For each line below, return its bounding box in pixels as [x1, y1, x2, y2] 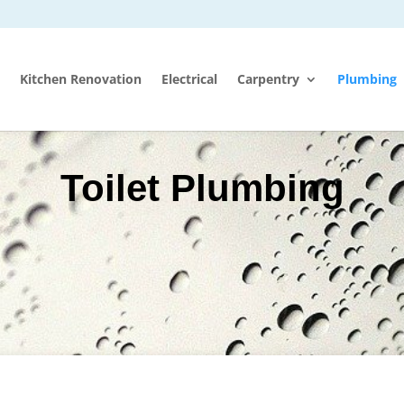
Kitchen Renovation [20, 70, 142, 87]
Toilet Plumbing [60, 167, 344, 209]
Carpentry [237, 70, 299, 87]
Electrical [161, 70, 217, 87]
